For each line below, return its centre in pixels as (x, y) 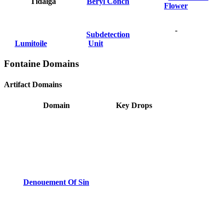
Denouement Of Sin (56, 182)
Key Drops (134, 105)
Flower (176, 5)
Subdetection (108, 34)
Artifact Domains (33, 84)
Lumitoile (31, 43)
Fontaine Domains (41, 64)
